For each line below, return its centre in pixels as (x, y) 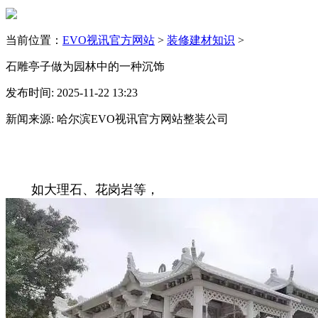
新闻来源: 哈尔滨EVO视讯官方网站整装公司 (117, 119)
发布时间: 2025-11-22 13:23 (72, 92)
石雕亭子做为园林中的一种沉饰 (85, 66)
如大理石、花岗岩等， (82, 189)
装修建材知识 (201, 40)
